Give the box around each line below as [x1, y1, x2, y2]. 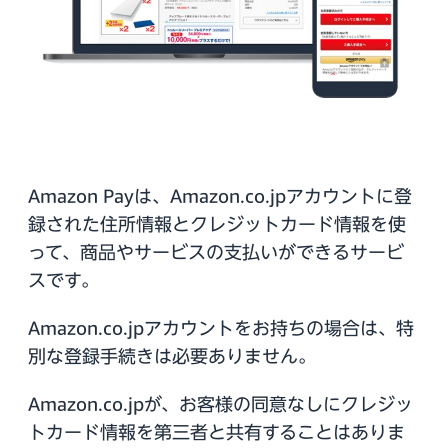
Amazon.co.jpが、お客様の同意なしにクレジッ [28, 395, 413, 414]
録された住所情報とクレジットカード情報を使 [28, 215, 406, 234]
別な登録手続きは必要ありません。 [28, 347, 316, 366]
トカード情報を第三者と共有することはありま [28, 423, 405, 442]
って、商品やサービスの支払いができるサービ [28, 243, 404, 262]
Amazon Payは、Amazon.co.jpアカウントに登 [28, 187, 412, 206]
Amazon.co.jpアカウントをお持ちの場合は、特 [28, 319, 414, 338]
